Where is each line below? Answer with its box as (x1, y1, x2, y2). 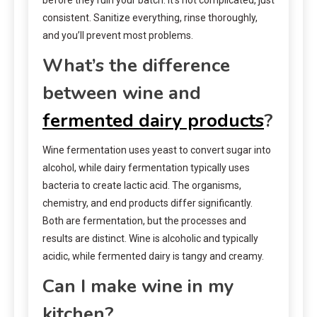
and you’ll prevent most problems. (42, 29, 193, 41)
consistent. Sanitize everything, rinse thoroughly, (42, 11, 258, 23)
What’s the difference (42, 52, 230, 78)
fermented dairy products (42, 108, 264, 133)
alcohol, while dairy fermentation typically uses (42, 161, 250, 173)
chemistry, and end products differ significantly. (42, 197, 253, 209)
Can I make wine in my (42, 273, 234, 299)
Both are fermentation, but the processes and (42, 214, 246, 226)
